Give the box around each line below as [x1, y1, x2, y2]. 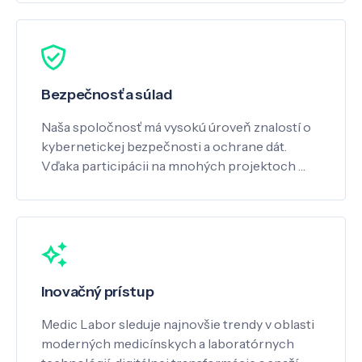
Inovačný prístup [41, 283, 154, 301]
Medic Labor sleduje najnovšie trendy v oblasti [41, 316, 314, 333]
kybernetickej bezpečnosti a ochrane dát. [41, 138, 287, 155]
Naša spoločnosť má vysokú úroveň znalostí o [41, 119, 311, 136]
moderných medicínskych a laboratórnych [41, 335, 294, 352]
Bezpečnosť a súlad [41, 86, 173, 104]
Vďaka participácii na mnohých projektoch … [41, 158, 305, 175]
